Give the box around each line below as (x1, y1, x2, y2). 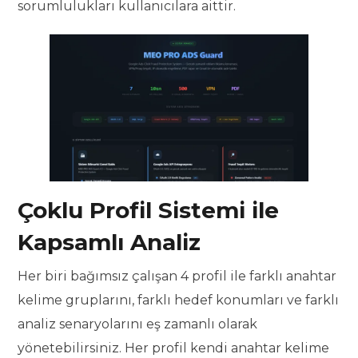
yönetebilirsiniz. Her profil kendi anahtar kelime (18, 340, 330, 356)
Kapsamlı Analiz (18, 228, 201, 256)
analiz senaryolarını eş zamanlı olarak (18, 316, 258, 332)
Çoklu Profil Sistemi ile (18, 196, 280, 224)
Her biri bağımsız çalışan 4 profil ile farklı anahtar (18, 268, 337, 284)
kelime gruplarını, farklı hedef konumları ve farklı (18, 292, 340, 308)
